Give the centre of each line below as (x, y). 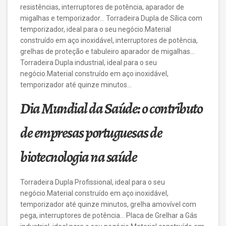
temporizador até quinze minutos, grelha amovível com (108, 204)
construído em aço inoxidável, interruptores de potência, (109, 40)
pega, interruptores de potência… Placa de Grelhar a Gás (109, 215)
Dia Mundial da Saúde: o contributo (111, 108)
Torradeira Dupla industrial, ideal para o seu (89, 63)
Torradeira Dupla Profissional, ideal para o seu (93, 182)
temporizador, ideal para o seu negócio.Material (96, 29)
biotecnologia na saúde (78, 157)
